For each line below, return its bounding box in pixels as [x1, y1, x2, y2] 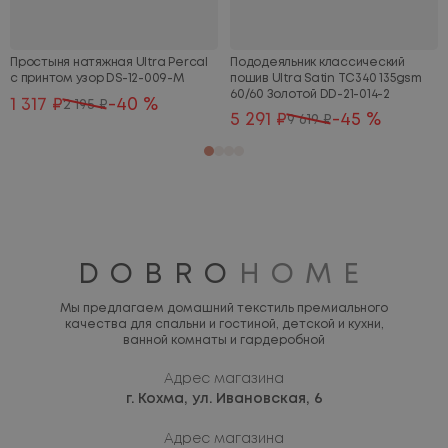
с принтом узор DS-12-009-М [10, 73, 184, 85]
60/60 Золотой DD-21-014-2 [230, 89, 390, 101]
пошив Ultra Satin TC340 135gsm [230, 73, 422, 85]
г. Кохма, [125, 393, 188, 406]
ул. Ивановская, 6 [187, 393, 323, 406]
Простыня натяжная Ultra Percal [10, 57, 208, 69]
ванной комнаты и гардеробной [123, 335, 325, 347]
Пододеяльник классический [230, 57, 405, 69]
